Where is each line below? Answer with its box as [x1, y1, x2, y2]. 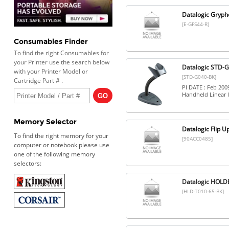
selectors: [13, 159, 41, 168]
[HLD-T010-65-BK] [181, 188, 224, 195]
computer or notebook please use [13, 141, 109, 150]
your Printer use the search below [13, 58, 109, 67]
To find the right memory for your [13, 131, 108, 141]
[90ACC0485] [181, 134, 213, 142]
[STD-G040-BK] [181, 73, 216, 81]
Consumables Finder [13, 37, 88, 47]
